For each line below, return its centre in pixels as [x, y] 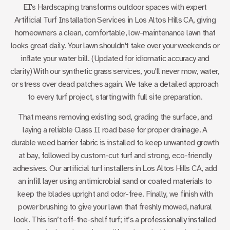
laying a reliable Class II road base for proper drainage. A [115, 130]
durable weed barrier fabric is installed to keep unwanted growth [115, 142]
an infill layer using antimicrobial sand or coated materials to [115, 181]
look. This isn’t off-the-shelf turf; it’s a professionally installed [115, 219]
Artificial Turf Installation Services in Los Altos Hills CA [104, 20]
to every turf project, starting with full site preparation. [115, 97]
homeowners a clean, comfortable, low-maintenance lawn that [115, 33]
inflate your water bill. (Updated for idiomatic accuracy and [115, 58]
